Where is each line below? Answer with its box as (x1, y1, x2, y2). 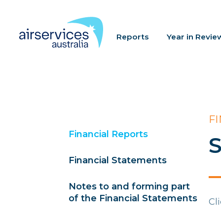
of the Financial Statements (69, 193, 198, 204)
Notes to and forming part (69, 181, 190, 192)
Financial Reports (69, 129, 148, 140)
